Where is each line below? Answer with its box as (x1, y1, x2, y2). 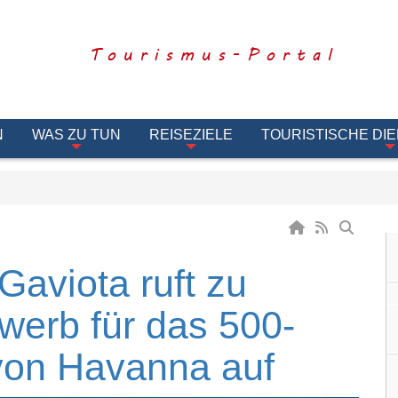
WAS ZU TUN (32, 127, 121, 142)
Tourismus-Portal (88, 43, 338, 65)
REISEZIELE (149, 127, 233, 142)
